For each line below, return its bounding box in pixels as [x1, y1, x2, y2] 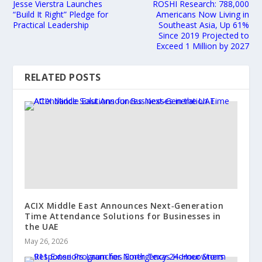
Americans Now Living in [156, 8, 249, 20]
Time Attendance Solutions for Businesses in [25, 210, 221, 222]
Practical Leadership [13, 19, 89, 30]
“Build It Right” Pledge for [13, 8, 109, 20]
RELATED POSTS [25, 70, 101, 84]
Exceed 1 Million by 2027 [156, 40, 249, 51]
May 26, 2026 [25, 236, 68, 246]
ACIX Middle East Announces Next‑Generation [25, 199, 224, 211]
